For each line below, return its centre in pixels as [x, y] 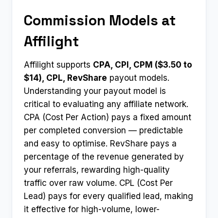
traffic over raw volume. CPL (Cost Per [98, 183]
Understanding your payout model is [95, 91]
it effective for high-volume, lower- [92, 209]
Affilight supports [58, 65]
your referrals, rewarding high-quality [97, 170]
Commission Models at [100, 20]
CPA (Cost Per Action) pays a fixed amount [108, 118]
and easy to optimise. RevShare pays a [100, 144]
